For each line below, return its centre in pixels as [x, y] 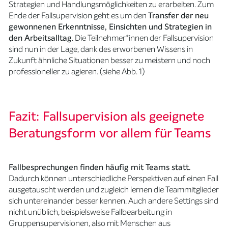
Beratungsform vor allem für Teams [110, 133]
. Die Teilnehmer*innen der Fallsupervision [143, 38]
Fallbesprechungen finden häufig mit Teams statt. [100, 167]
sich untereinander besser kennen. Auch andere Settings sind [114, 201]
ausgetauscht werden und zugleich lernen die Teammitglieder [114, 189]
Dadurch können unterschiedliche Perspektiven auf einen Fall [114, 178]
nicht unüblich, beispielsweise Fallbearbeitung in [91, 212]
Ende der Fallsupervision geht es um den [79, 15]
